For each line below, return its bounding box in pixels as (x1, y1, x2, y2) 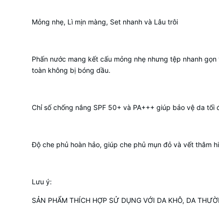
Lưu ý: (31, 177, 54, 186)
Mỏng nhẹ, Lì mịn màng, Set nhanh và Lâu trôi (31, 17, 178, 26)
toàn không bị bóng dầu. (31, 66, 110, 74)
